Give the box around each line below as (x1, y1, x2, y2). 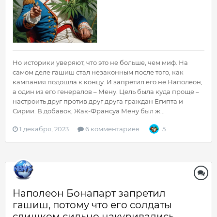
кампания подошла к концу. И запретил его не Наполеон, (13, 78, 202, 86)
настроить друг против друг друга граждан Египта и (13, 97, 183, 106)
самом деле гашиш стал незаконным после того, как (13, 68, 184, 77)
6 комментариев (84, 125, 139, 133)
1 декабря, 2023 (19, 125, 69, 133)
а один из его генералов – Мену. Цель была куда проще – (13, 88, 199, 96)
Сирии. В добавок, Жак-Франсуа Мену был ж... (13, 107, 165, 115)
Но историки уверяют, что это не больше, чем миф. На (13, 59, 188, 67)
